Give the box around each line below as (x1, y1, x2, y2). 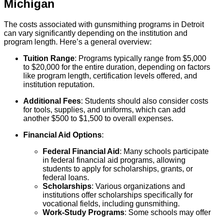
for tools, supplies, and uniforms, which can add (23, 105, 186, 114)
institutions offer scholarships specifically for (43, 190, 193, 199)
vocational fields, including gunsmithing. (43, 199, 180, 208)
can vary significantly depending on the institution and (4, 29, 187, 37)
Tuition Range (23, 54, 75, 62)
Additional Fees (23, 96, 81, 105)
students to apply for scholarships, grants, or (43, 164, 193, 173)
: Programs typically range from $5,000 (75, 54, 206, 62)
